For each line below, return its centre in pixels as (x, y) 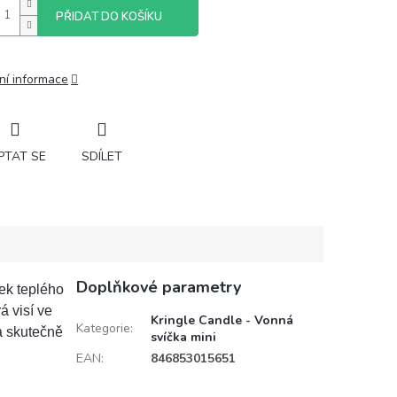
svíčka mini (183, 337)
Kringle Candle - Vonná (222, 320)
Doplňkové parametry (158, 287)
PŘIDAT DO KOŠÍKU (109, 17)
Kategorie (103, 328)
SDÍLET (102, 156)
